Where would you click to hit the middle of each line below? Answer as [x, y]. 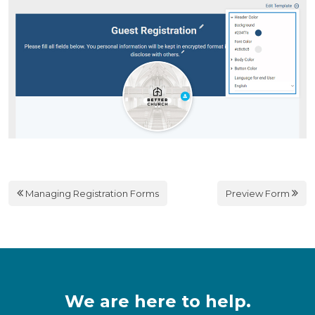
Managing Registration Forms [91, 193]
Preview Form [259, 193]
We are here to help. [157, 301]
